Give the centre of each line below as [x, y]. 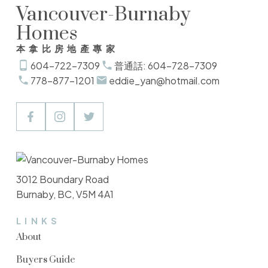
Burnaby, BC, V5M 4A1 [65, 194]
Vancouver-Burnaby [103, 14]
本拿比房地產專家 [67, 48]
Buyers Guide [45, 260]
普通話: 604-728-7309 [165, 65]
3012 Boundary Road [62, 179]
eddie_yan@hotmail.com [164, 80]
